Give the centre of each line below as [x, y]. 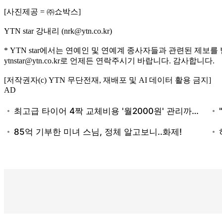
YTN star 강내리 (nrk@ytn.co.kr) [58, 31]
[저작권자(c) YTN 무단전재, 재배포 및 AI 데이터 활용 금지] [108, 80]
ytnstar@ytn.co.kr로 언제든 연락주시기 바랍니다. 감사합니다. [109, 60]
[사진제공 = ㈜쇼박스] [42, 11]
